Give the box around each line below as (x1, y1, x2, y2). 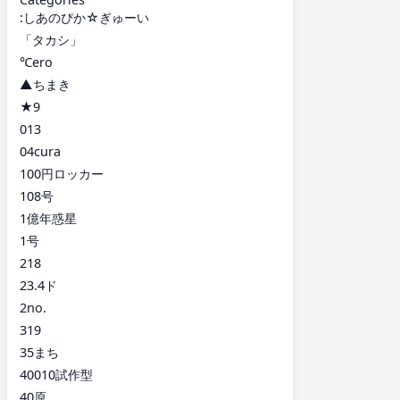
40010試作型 (20, 365, 93, 383)
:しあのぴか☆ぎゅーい (20, 8, 149, 26)
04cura (20, 142, 61, 160)
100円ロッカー (20, 164, 104, 182)
